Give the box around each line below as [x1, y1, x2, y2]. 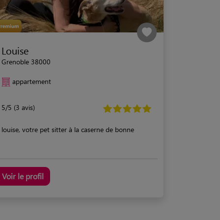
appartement [12, 76, 51, 86]
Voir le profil [2, 170, 44, 181]
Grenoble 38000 [1, 56, 51, 66]
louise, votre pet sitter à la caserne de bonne [1, 124, 134, 134]
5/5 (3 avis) [1, 102, 35, 112]
